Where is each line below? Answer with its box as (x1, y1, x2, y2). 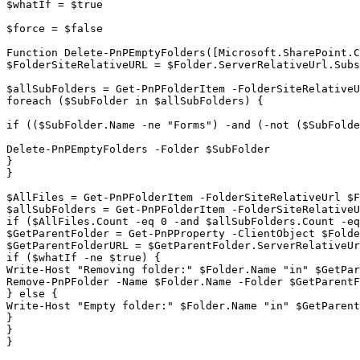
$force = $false (6, 22, 103, 35)
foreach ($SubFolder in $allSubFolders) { (6, 95, 264, 108)
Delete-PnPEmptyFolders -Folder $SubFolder (6, 143, 270, 156)
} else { (6, 288, 58, 301)
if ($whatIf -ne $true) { (6, 252, 161, 264)
